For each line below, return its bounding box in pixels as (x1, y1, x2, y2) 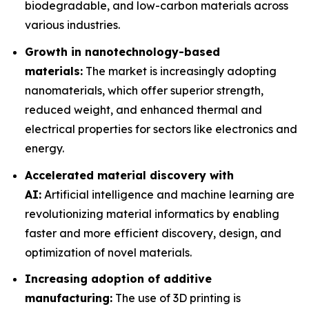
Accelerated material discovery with (25, 168, 234, 182)
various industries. (25, 18, 120, 32)
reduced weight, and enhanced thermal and (25, 103, 262, 117)
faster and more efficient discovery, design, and (25, 226, 281, 240)
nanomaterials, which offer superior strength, (25, 83, 263, 98)
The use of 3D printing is (112, 291, 241, 306)
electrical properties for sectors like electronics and (25, 122, 297, 137)
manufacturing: (25, 291, 112, 306)
